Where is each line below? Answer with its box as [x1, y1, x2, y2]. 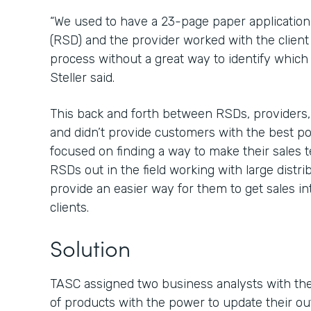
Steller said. [50, 70, 115, 85]
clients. [50, 200, 89, 215]
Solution [50, 232, 131, 263]
